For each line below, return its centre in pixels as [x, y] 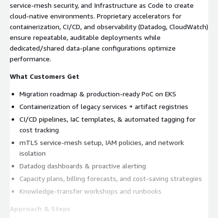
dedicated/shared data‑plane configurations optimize [93, 48]
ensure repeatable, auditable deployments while [85, 37]
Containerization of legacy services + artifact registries [104, 106]
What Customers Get [45, 76]
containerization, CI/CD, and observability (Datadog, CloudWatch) [109, 26]
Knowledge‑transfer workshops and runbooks [91, 191]
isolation [33, 153]
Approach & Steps [40, 208]
